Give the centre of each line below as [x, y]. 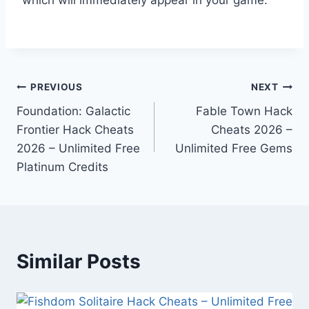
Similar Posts [79, 261]
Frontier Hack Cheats [75, 129]
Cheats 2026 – [252, 129]
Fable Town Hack [244, 111]
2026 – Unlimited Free [78, 148]
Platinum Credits [62, 167]
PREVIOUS [57, 87]
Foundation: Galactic [73, 111]
